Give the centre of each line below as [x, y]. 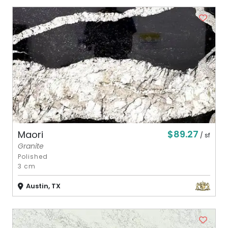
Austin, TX [43, 186]
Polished [33, 157]
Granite [31, 146]
